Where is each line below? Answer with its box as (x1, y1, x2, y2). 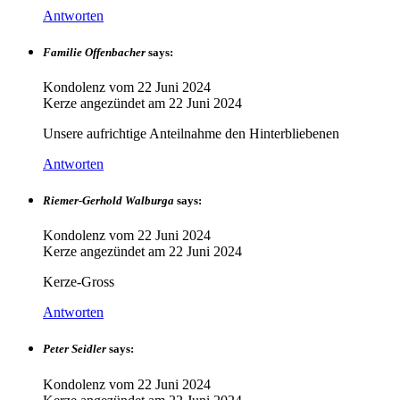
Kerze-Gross (43, 274, 114, 290)
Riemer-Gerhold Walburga (43, 194, 174, 208)
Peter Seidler (43, 342, 106, 356)
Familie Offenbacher (43, 45, 146, 59)
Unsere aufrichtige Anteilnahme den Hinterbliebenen (43, 125, 339, 141)
